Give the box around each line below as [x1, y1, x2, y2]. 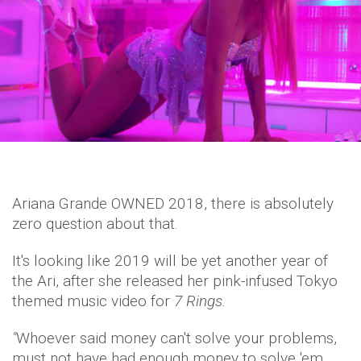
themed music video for [12, 292, 174, 311]
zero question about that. [12, 214, 178, 234]
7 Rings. [174, 292, 230, 311]
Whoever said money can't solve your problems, [16, 329, 337, 348]
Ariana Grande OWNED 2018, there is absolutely [12, 194, 334, 214]
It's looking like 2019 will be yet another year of [12, 251, 328, 271]
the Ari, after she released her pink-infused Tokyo [12, 272, 338, 291]
